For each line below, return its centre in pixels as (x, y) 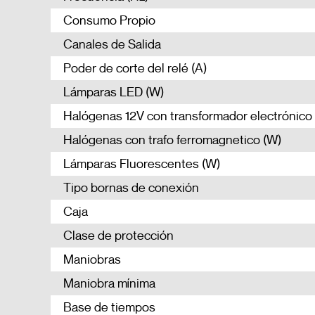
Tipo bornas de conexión (131, 187)
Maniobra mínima (109, 283)
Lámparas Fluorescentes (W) (142, 163)
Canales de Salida (112, 44)
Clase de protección (118, 235)
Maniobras (92, 259)
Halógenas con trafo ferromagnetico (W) (172, 140)
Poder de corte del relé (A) (135, 68)
